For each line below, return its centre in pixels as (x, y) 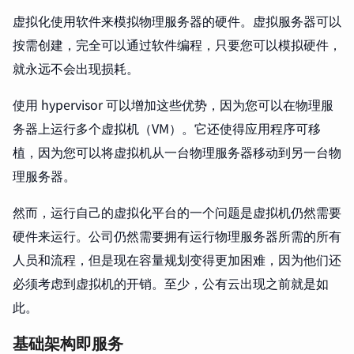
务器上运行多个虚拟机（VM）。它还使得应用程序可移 (167, 128)
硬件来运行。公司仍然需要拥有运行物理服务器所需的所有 (177, 235)
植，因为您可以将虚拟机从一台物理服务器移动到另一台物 (177, 152)
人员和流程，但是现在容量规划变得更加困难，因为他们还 (177, 259)
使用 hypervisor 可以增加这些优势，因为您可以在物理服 (173, 104)
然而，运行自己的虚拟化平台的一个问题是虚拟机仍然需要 (177, 212)
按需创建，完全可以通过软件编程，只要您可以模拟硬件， (177, 44)
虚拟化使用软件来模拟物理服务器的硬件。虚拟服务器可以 (177, 21)
